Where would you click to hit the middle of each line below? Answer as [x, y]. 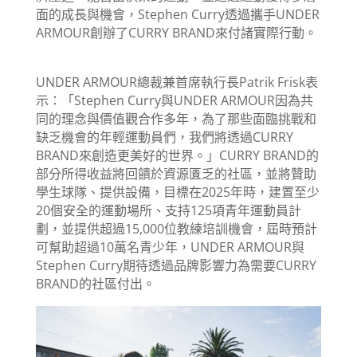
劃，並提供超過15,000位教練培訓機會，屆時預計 [176, 228]
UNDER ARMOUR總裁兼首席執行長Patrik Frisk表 [177, 82]
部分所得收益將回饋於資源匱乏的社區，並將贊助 [176, 173]
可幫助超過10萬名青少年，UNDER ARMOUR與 [170, 247]
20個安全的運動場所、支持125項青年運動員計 [168, 210]
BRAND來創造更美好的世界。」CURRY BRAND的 [177, 155]
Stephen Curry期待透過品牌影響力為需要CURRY [176, 265]
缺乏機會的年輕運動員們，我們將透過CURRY [164, 137]
